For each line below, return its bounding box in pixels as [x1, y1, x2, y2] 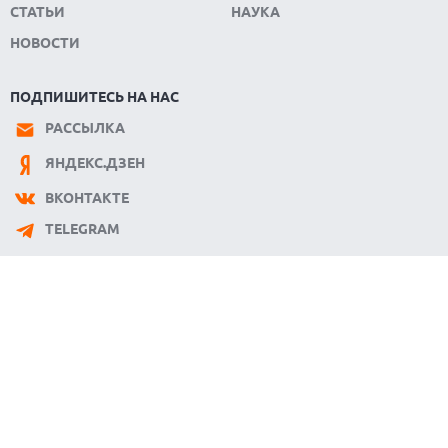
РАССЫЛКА [45, 120, 125, 137]
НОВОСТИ [10, 35, 80, 51]
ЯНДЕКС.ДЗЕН [45, 155, 145, 172]
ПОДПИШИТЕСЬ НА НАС [10, 88, 179, 105]
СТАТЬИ [10, 4, 65, 20]
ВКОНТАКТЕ [45, 189, 129, 206]
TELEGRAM [45, 221, 120, 238]
